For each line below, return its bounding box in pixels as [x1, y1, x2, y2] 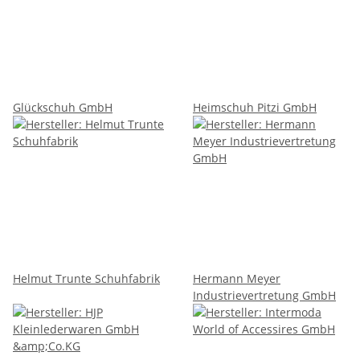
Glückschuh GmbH [13, 99, 112, 115]
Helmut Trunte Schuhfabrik [13, 270, 160, 286]
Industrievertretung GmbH [193, 287, 336, 303]
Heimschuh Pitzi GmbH [193, 99, 317, 115]
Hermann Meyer [193, 270, 280, 286]
